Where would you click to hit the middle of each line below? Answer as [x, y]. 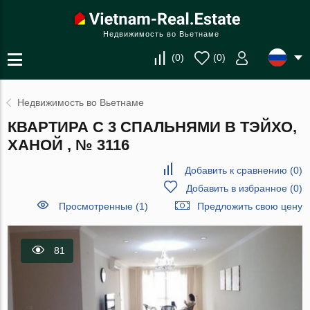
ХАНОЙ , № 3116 [69, 145]
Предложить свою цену [249, 206]
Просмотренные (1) [103, 206]
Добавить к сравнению [236, 170]
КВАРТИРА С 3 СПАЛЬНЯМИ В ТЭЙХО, [153, 127]
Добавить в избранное [236, 188]
